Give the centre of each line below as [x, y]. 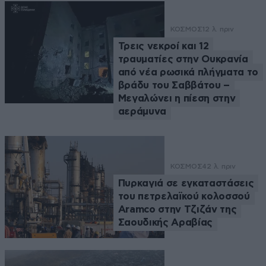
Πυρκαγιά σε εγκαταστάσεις [186, 183]
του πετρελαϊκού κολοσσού [184, 197]
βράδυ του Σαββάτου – [174, 85]
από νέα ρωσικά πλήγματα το [188, 72]
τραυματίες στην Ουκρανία [183, 59]
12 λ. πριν [218, 29]
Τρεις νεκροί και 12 [163, 46]
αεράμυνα [142, 111]
